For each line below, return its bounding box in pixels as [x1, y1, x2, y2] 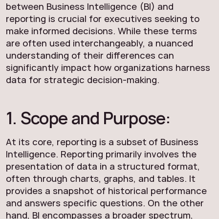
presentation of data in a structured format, [6, 160, 200, 173]
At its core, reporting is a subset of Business [6, 135, 199, 148]
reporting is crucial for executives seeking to [6, 12, 199, 25]
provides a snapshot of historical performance [6, 184, 207, 197]
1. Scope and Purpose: [6, 106, 171, 129]
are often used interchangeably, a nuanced [6, 37, 193, 49]
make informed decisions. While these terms [6, 24, 197, 37]
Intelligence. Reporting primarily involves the [6, 148, 197, 160]
